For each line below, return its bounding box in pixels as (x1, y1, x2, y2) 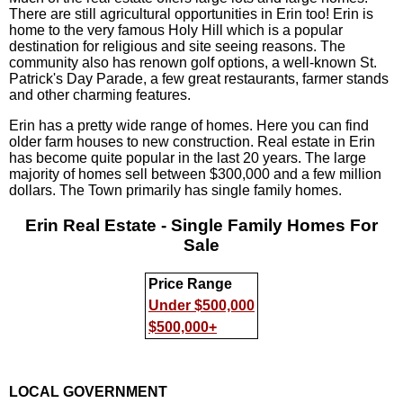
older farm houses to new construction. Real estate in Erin (9, 134, 375, 150)
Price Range (148, 275, 232, 291)
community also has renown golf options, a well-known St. (9, 55, 377, 71)
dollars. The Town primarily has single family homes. (9, 183, 342, 199)
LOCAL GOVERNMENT (9, 383, 167, 399)
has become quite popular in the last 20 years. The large (9, 150, 366, 166)
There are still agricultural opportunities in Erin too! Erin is (9, 6, 373, 22)
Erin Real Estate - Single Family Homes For (25, 216, 378, 236)
